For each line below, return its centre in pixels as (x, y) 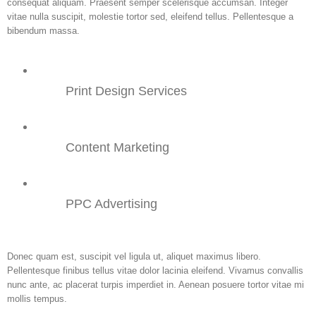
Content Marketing (118, 147)
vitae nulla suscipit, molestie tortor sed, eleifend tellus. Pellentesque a (150, 16)
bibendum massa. (43, 30)
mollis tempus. (37, 298)
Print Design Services (127, 91)
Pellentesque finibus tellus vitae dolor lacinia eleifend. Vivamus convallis (155, 270)
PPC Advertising (112, 203)
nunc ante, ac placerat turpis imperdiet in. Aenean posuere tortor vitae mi (156, 284)
